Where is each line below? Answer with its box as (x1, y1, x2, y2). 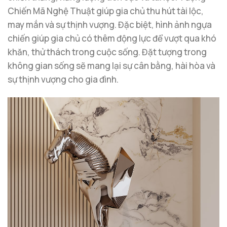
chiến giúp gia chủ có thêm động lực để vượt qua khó (8, 32, 216, 44)
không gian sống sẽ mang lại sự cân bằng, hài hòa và (8, 59, 215, 71)
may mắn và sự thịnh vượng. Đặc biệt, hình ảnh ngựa (8, 18, 212, 30)
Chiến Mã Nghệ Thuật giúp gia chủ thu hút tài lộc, (8, 5, 204, 17)
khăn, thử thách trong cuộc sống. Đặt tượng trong (8, 46, 207, 58)
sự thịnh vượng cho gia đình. (8, 73, 119, 85)
